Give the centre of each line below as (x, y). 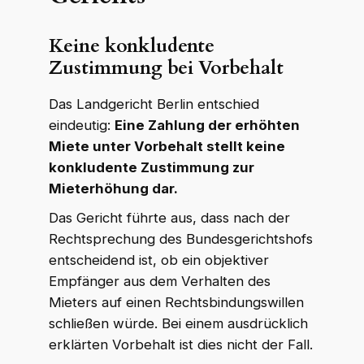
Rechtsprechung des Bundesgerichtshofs (180, 238)
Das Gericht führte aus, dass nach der (169, 217)
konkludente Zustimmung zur (151, 167)
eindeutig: (81, 125)
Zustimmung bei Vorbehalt (166, 67)
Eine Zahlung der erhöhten (207, 125)
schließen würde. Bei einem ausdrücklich (178, 323)
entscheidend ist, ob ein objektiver (158, 260)
